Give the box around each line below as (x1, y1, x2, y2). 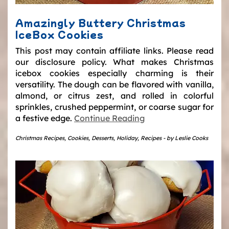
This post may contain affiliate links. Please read (15, 45, 214, 56)
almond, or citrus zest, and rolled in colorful (15, 90, 214, 101)
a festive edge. (15, 112, 74, 123)
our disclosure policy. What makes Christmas (15, 56, 214, 67)
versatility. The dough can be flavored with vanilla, (15, 79, 214, 89)
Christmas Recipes (15, 134, 64, 142)
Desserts (91, 134, 113, 142)
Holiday (117, 134, 138, 142)
